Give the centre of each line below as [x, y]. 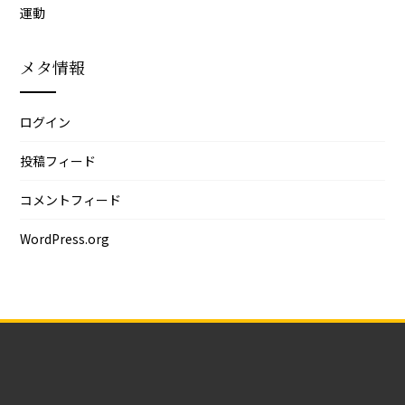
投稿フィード [58, 160]
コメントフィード [71, 199]
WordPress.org [65, 238]
